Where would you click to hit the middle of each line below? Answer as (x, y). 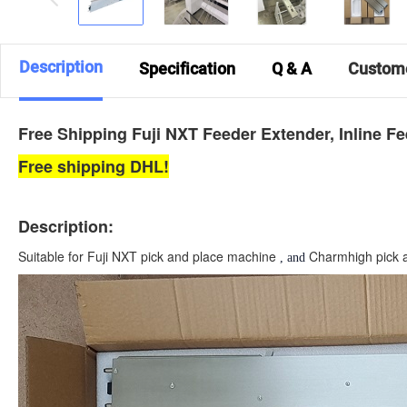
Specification (187, 69)
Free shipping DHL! (94, 166)
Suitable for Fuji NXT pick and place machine (147, 256)
